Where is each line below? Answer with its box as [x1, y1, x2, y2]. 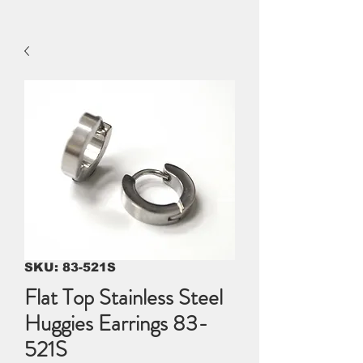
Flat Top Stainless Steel [24, 282, 223, 313]
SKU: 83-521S [24, 260, 116, 274]
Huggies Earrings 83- [24, 308, 208, 339]
